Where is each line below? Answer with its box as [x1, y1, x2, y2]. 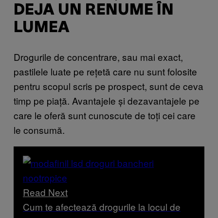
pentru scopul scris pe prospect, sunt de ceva [14, 79, 203, 93]
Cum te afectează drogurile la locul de [23, 200, 181, 214]
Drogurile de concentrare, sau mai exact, [14, 50, 183, 64]
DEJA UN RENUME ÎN [14, 3, 174, 18]
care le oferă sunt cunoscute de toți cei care [14, 109, 196, 122]
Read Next [23, 185, 68, 199]
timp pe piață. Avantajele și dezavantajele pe [14, 94, 200, 108]
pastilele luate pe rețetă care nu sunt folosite [14, 65, 197, 78]
